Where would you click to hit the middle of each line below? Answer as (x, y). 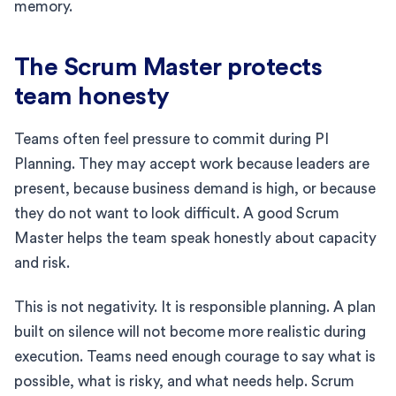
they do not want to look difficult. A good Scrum (177, 213)
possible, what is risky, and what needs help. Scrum (184, 381)
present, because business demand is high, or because (195, 188)
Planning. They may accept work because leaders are (192, 164)
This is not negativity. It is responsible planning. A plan (195, 307)
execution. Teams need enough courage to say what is (195, 356)
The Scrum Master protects (168, 67)
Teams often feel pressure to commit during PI (171, 139)
